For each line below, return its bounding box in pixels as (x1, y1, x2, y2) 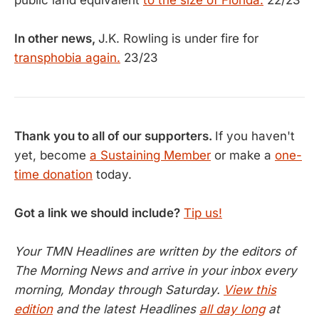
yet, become (14, 147, 90, 162)
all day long (199, 301, 265, 316)
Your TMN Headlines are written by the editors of (14, 244, 296, 258)
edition (14, 301, 53, 316)
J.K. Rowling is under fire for (98, 31, 258, 46)
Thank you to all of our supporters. (14, 128, 215, 143)
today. (93, 167, 132, 182)
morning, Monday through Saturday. (14, 282, 224, 297)
